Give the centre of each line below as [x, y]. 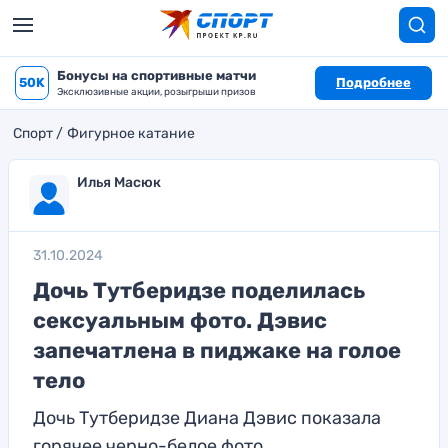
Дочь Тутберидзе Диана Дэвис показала [207, 418]
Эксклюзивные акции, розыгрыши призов [156, 92]
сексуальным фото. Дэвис [180, 320]
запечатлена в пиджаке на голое [217, 350]
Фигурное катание [131, 133]
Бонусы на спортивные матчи [156, 75]
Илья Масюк [119, 182]
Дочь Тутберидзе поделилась [199, 290]
